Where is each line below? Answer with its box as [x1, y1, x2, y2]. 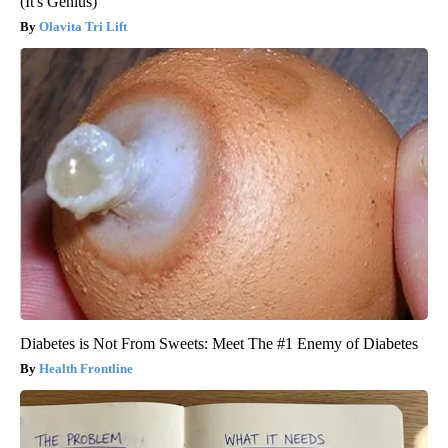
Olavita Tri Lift [39, 19, 127, 35]
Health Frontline [39, 361, 133, 377]
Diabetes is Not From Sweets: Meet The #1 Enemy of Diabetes [20, 335, 418, 353]
